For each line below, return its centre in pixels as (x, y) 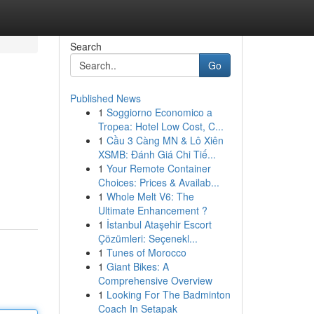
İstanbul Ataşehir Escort (159, 224)
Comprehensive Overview (155, 280)
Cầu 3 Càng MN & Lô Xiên (165, 140)
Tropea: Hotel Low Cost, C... (161, 126)
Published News (105, 98)
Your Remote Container (158, 168)
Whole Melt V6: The (150, 196)
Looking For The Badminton (168, 294)
